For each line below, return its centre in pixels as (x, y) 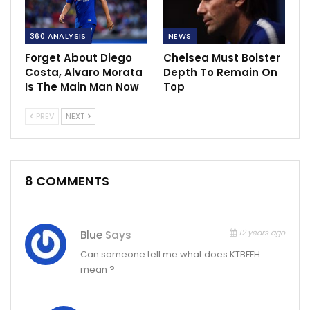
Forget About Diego (79, 58)
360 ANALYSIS (58, 36)
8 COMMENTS (67, 181)
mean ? (98, 270)
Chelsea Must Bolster (222, 58)
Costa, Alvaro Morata (84, 73)
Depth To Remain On (220, 73)
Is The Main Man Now (82, 87)
